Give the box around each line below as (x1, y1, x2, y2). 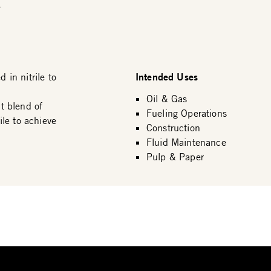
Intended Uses (135, 70, 198, 83)
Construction (146, 122, 200, 134)
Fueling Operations (146, 107, 227, 119)
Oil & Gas (146, 93, 188, 105)
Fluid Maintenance (146, 136, 226, 148)
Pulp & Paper (146, 151, 204, 163)
